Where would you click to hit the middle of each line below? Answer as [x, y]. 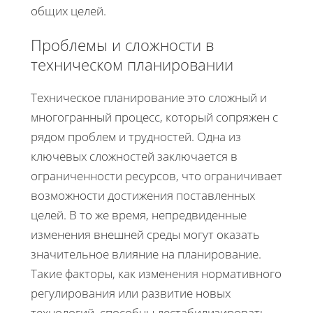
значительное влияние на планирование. [146, 254]
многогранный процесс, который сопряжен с [154, 117]
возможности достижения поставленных [143, 195]
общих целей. [68, 10]
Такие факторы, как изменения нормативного [156, 273]
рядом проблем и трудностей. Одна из [136, 136]
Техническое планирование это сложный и [149, 97]
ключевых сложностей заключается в [134, 156]
